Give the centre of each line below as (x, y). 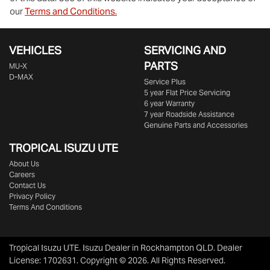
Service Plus (165, 82)
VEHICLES (35, 51)
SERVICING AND (185, 51)
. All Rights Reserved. (186, 261)
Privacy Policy (32, 196)
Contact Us (27, 186)
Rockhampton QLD (177, 248)
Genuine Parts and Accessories (196, 125)
